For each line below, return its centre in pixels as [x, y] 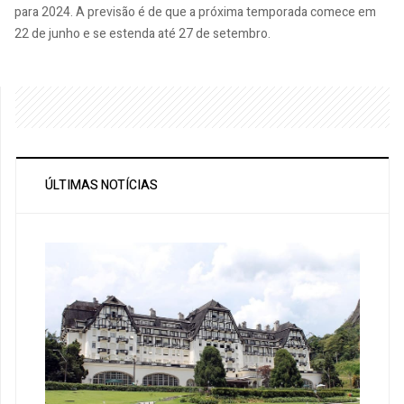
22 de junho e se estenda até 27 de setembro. [142, 34]
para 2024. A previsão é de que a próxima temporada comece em [195, 12]
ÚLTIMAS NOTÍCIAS [101, 185]
